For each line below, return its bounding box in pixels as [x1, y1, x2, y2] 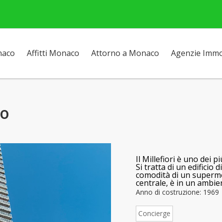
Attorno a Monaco [91, 48, 159, 58]
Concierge [138, 209, 170, 218]
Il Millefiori [136, 154, 175, 165]
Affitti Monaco [27, 48, 79, 58]
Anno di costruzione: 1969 [136, 187, 219, 197]
